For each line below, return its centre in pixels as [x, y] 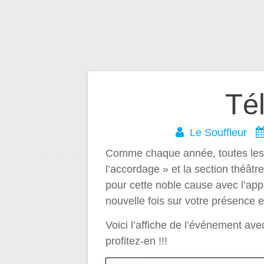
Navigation [156, 104]
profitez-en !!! [137, 241]
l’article [133, 166]
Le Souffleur [218, 133]
